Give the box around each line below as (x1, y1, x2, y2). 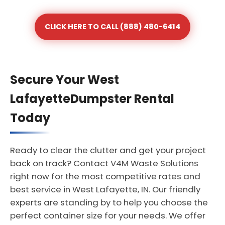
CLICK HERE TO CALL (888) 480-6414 (45, 22, 180, 32)
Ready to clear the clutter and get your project (10, 144, 206, 156)
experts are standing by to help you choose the (10, 196, 208, 208)
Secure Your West (10, 71, 119, 88)
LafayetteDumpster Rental (10, 90, 174, 107)
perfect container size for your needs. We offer (10, 209, 205, 221)
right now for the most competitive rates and (10, 170, 200, 182)
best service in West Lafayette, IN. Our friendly (10, 183, 200, 195)
